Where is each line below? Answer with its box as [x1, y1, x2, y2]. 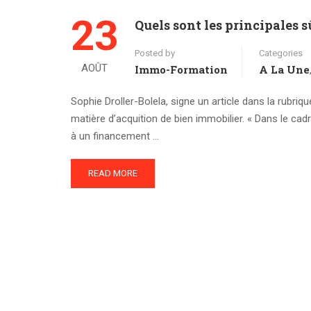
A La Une [259, 62, 310, 76]
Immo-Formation [135, 62, 228, 76]
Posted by [135, 47, 175, 58]
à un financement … [71, 129, 159, 142]
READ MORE [88, 167, 137, 178]
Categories [259, 47, 303, 58]
